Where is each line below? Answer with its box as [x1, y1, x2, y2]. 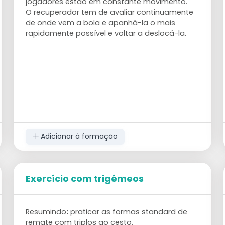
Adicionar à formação [38, 131, 118, 142]
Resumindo [26, 206, 67, 217]
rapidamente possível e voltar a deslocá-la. [26, 28, 187, 38]
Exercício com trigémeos [26, 172, 144, 185]
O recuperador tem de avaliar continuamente [26, 7, 194, 17]
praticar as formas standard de [68, 206, 188, 217]
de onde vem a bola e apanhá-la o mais [26, 17, 176, 28]
